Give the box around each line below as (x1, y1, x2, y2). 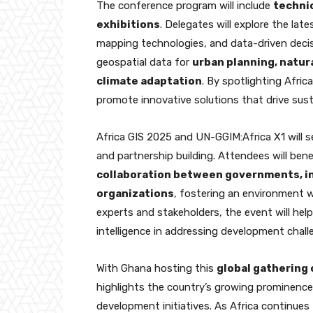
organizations (96, 187, 174, 200)
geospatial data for (96, 55, 192, 68)
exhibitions (96, 17, 160, 31)
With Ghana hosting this (96, 261, 217, 275)
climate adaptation (96, 74, 202, 87)
